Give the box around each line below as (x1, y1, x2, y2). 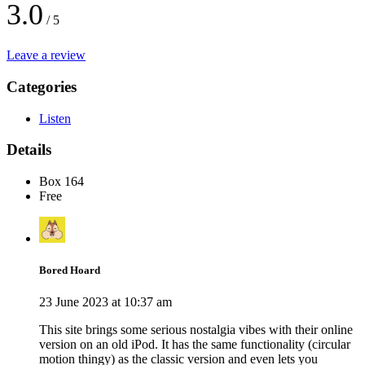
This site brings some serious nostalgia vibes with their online (39, 323, 353, 337)
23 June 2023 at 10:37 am (39, 295, 172, 310)
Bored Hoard (39, 264, 100, 277)
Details (7, 141, 51, 159)
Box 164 (39, 174, 84, 189)
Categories (7, 77, 77, 95)
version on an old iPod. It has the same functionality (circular (39, 337, 350, 352)
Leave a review (7, 48, 86, 63)
